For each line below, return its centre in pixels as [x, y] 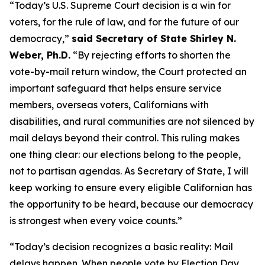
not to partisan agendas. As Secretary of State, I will [129, 171]
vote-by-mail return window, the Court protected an [128, 72]
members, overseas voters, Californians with [109, 105]
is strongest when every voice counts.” [96, 221]
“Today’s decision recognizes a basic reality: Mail [121, 247]
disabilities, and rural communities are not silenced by [132, 121]
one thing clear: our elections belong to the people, [125, 154]
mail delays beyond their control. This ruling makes [125, 138]
